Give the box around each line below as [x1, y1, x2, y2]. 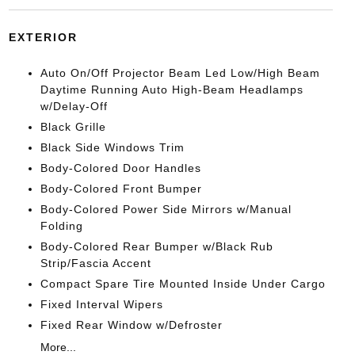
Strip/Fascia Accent [40, 257, 151, 270]
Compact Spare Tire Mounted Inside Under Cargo [40, 277, 326, 291]
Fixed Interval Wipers [40, 298, 163, 311]
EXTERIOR [8, 31, 78, 44]
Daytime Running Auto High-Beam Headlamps [40, 83, 303, 97]
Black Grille [40, 120, 106, 134]
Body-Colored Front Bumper [40, 182, 202, 196]
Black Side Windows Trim [40, 141, 185, 155]
